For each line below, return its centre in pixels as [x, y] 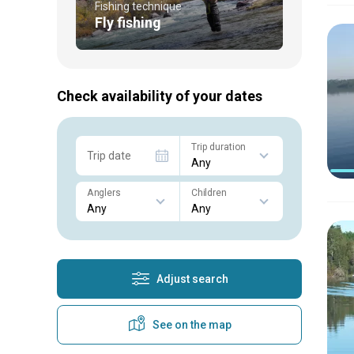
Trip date [109, 155]
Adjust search [192, 279]
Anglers [104, 192]
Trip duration [218, 147]
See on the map [192, 324]
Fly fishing [128, 22]
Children [209, 192]
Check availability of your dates [160, 96]
